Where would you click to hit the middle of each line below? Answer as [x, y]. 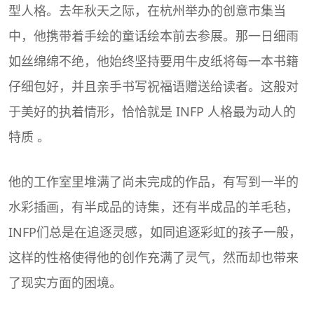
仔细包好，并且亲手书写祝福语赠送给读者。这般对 [153, 86]
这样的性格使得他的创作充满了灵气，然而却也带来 [153, 257]
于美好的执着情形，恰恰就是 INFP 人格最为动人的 [152, 111]
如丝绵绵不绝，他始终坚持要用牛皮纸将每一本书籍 [153, 61]
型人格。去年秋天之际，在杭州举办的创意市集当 [147, 10]
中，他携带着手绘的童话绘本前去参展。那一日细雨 [153, 35]
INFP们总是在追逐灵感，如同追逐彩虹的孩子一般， [155, 232]
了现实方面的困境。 [65, 282]
